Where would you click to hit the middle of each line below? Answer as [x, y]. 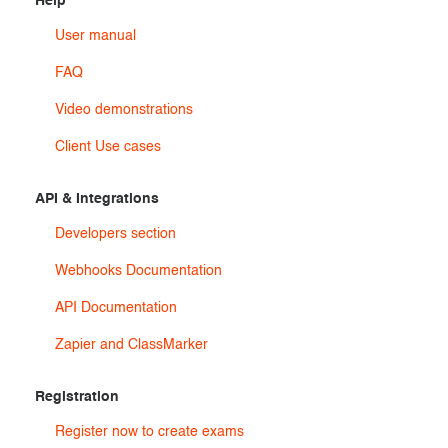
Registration [77, 397]
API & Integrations [97, 199]
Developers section [115, 234]
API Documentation [116, 308]
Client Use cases [108, 147]
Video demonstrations [124, 110]
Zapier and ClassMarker [131, 345]
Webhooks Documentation [138, 271]
